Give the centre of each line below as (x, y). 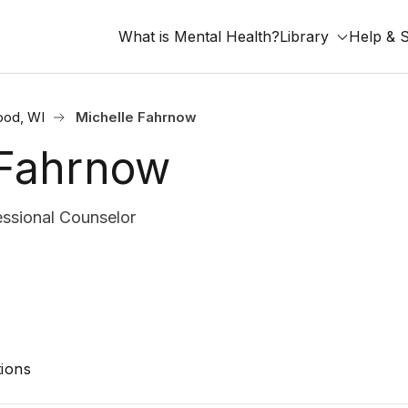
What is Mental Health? (199, 36)
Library (304, 36)
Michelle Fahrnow (136, 117)
